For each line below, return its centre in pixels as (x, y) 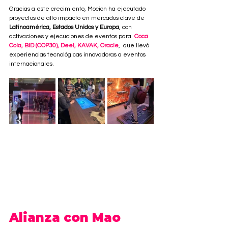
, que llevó (135, 45)
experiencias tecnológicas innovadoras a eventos (78, 54)
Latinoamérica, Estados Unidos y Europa (64, 27)
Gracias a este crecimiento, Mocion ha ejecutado (78, 9)
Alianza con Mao (67, 217)
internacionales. (32, 64)
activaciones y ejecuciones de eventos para (72, 36)
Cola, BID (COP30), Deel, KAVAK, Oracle (64, 45)
